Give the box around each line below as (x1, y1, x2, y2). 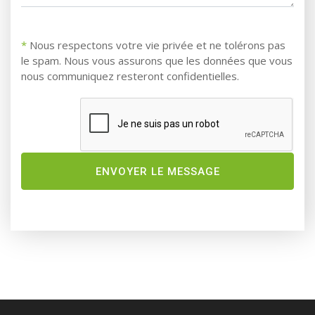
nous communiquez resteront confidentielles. (21, 68, 239, 83)
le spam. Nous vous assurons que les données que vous (21, 53, 292, 67)
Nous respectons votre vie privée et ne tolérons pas (27, 37, 285, 52)
